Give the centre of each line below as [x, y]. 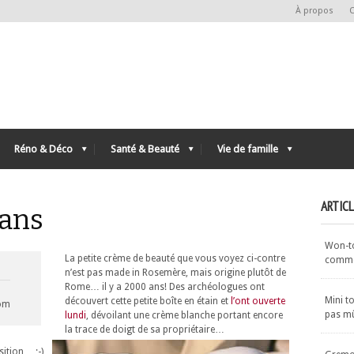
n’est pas [85, 273]
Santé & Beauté [145, 149]
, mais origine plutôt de [236, 273]
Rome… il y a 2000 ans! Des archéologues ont [165, 287]
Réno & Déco [43, 149]
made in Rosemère [145, 273]
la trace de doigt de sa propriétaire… [145, 330]
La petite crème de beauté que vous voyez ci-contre [175, 258]
